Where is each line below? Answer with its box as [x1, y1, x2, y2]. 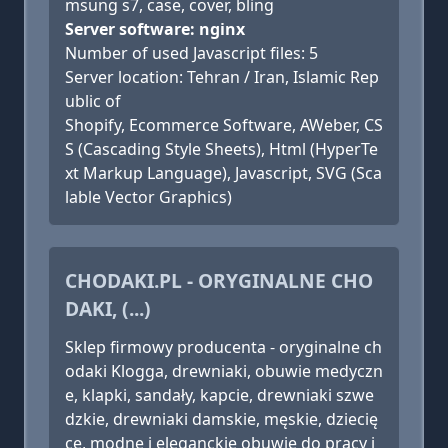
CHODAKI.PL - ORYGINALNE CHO [65, 267, 373, 294]
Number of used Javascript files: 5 [65, 42, 318, 64]
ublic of [65, 90, 121, 112]
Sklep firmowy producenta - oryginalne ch [65, 336, 382, 358]
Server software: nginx [65, 18, 245, 40]
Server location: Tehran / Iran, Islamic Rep [65, 66, 379, 88]
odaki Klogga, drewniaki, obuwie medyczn [65, 360, 383, 382]
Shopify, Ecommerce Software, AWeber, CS [65, 114, 383, 136]
